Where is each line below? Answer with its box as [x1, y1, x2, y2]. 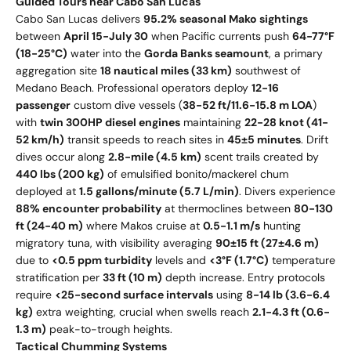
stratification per [16, 270, 103, 285]
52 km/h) [16, 132, 64, 147]
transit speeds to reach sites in [64, 132, 227, 147]
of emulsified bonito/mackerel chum [104, 167, 288, 182]
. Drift [301, 132, 328, 147]
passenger [16, 98, 71, 113]
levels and [152, 253, 209, 268]
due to [16, 253, 52, 268]
